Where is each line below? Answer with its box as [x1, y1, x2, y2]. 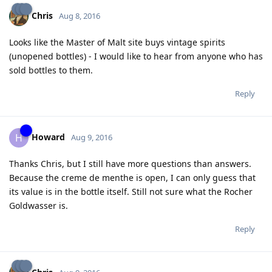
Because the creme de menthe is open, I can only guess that [9, 171, 256, 183]
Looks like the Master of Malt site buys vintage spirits [9, 36, 225, 48]
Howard [32, 131, 65, 143]
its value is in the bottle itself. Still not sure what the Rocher [9, 185, 253, 197]
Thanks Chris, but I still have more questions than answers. [9, 157, 251, 169]
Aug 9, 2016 [71, 131, 112, 143]
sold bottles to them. [9, 64, 93, 76]
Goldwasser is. [9, 199, 68, 211]
